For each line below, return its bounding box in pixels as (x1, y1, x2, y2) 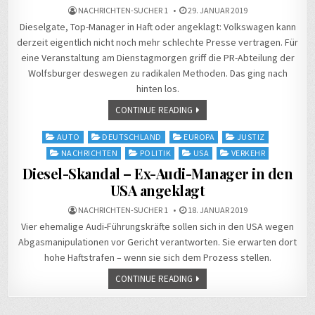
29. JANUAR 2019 (186, 5, 247, 16)
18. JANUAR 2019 (186, 205, 247, 216)
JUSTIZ (236, 131, 265, 143)
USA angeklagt (110, 181, 205, 200)
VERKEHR (231, 148, 265, 159)
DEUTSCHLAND (102, 131, 162, 143)
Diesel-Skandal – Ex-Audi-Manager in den (22, 164, 293, 184)
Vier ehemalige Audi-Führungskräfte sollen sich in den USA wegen (21, 220, 294, 233)
